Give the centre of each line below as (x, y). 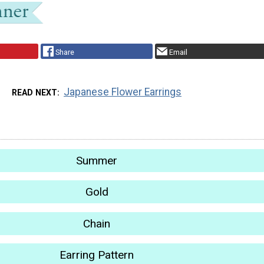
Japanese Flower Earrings (123, 92)
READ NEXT (34, 92)
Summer (97, 160)
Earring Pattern (97, 255)
